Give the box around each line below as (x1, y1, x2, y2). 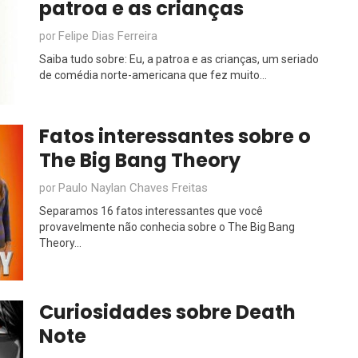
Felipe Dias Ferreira (58, 29, 157, 43)
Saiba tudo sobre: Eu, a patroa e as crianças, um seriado (39, 53, 319, 66)
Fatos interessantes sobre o (39, 123, 311, 149)
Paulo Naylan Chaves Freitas (58, 181, 208, 195)
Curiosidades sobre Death (39, 299, 296, 325)
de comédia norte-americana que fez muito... (39, 69, 267, 82)
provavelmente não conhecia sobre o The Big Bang (39, 221, 295, 233)
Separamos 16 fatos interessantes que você (39, 205, 263, 217)
